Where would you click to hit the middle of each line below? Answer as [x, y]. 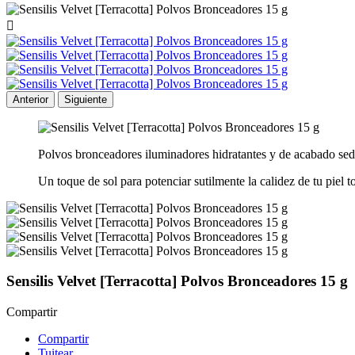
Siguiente [86, 99]
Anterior [31, 99]
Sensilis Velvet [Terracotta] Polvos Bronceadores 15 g [177, 281]
